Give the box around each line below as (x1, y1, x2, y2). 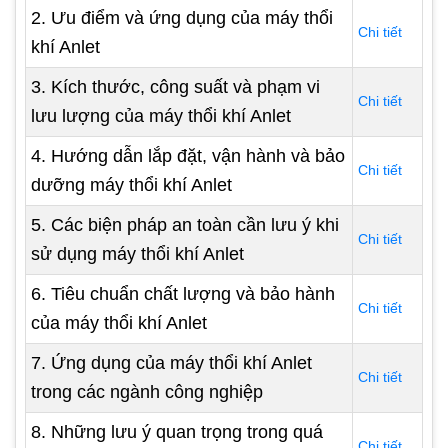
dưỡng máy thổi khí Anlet (31, 175, 232, 195)
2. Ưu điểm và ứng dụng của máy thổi (31, 8, 333, 28)
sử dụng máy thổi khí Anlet (31, 244, 244, 264)
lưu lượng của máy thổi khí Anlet (31, 106, 291, 126)
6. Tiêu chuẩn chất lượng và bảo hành (31, 284, 335, 304)
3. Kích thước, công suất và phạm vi (31, 77, 320, 97)
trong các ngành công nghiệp (31, 382, 263, 402)
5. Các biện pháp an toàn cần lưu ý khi (31, 215, 339, 235)
